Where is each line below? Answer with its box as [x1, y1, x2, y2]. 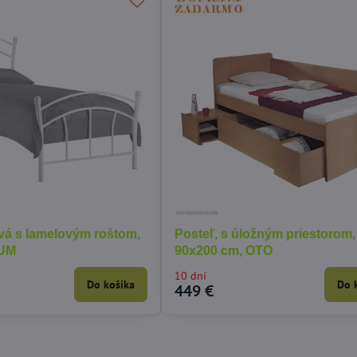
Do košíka [87, 277, 135, 292]
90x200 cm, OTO [175, 244, 273, 258]
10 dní [175, 269, 207, 284]
